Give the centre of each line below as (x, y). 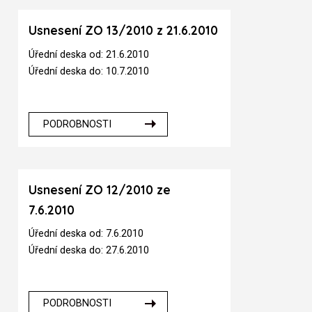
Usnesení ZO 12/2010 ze (100, 189)
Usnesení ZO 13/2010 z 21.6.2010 (124, 31)
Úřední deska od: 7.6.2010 (86, 234)
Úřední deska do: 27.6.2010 (89, 251)
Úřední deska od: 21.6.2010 (89, 54)
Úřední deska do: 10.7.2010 (89, 71)
